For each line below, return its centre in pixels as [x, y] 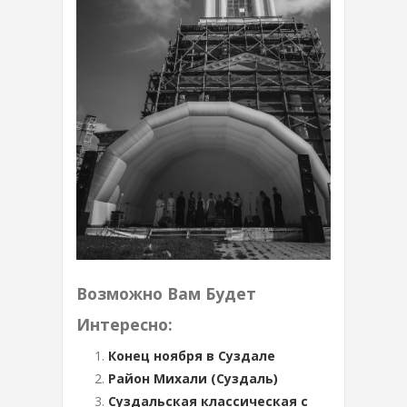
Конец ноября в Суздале [192, 356]
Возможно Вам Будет [166, 294]
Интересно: [124, 325]
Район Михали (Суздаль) [193, 379]
